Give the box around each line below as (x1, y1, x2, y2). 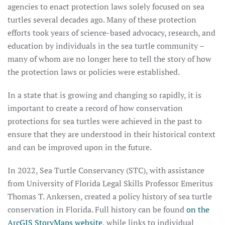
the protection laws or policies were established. (8, 66, 180, 77)
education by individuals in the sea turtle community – (8, 40, 204, 51)
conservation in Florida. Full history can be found (8, 204, 186, 215)
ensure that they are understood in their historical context (8, 129, 215, 140)
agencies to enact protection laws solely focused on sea (8, 1, 204, 12)
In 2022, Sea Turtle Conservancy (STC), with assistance (8, 165, 204, 176)
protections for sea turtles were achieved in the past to (8, 116, 202, 127)
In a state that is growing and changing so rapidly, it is (8, 89, 201, 100)
